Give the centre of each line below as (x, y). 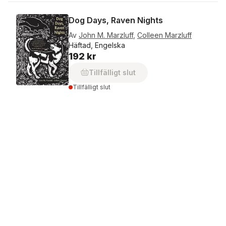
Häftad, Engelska (97, 45)
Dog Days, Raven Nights (116, 20)
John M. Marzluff (106, 35)
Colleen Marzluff (164, 35)
